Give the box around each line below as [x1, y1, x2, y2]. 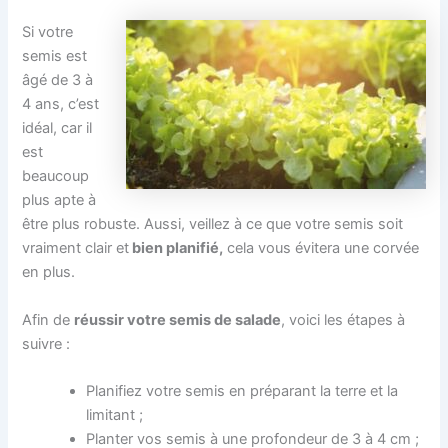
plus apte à [22, 191, 97, 210]
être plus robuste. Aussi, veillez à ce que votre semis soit [22, 215, 404, 234]
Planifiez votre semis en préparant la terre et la [86, 382, 399, 401]
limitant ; [86, 406, 144, 425]
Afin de [22, 310, 75, 329]
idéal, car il [22, 119, 93, 138]
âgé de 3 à [22, 71, 94, 90]
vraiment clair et [22, 239, 130, 258]
